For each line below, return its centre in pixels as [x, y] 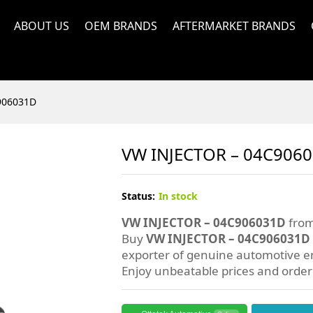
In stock [179, 196]
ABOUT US [42, 26]
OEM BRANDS [121, 26]
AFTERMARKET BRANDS [234, 26]
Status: [139, 196]
